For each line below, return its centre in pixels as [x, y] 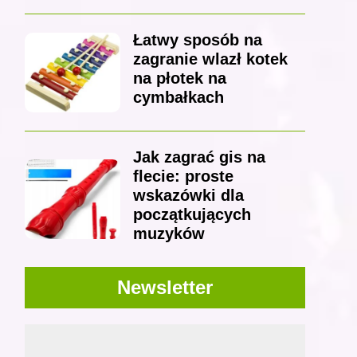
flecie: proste [183, 177]
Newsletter [165, 288]
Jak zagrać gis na [199, 157]
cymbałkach [178, 98]
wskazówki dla [188, 196]
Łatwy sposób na [197, 40]
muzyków [169, 234]
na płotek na [179, 78]
